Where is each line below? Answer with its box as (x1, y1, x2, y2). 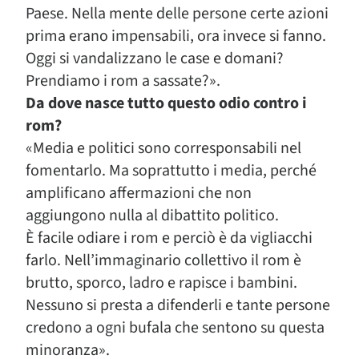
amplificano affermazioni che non (26, 182, 252, 204)
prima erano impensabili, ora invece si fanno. (26, 25, 326, 47)
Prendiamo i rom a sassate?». (26, 70, 220, 92)
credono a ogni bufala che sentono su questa (26, 317, 325, 339)
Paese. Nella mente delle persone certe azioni (26, 2, 329, 25)
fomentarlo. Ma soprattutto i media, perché (26, 159, 317, 182)
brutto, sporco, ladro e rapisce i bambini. (26, 272, 297, 294)
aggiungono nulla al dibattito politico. (26, 204, 279, 227)
